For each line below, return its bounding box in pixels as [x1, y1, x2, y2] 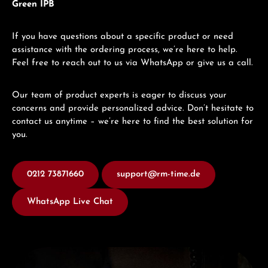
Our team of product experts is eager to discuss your [12, 90, 227, 100]
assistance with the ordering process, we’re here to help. [12, 45, 237, 54]
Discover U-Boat [11, 248, 77, 257]
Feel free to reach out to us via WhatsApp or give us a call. [12, 58, 256, 68]
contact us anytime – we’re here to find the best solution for [12, 117, 253, 126]
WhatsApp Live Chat [27, 197, 113, 206]
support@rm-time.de [117, 169, 200, 179]
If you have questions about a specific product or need [12, 32, 233, 41]
